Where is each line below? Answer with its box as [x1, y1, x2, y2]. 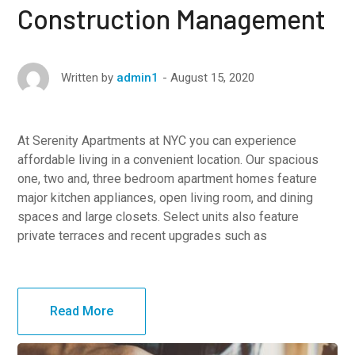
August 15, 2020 [170, 71, 255, 86]
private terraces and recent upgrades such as [17, 228, 268, 244]
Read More [50, 303, 114, 319]
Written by [61, 71, 114, 86]
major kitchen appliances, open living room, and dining [17, 190, 314, 206]
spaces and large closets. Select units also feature [17, 209, 300, 225]
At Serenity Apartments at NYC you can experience [17, 133, 297, 149]
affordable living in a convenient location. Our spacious [17, 152, 319, 168]
